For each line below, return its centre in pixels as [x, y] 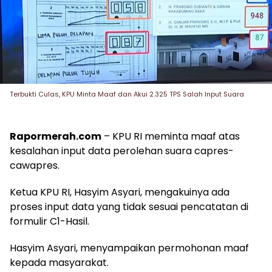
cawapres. [35, 166]
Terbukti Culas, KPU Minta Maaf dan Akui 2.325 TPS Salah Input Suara [127, 94]
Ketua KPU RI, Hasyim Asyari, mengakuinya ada [120, 192]
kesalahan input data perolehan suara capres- [122, 151]
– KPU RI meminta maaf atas [171, 137]
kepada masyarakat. [59, 263]
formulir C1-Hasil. [49, 222]
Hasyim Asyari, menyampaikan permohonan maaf [129, 248]
